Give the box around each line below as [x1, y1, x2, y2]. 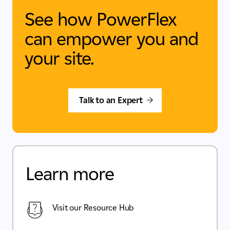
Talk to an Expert [79, 95, 143, 105]
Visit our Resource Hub [52, 202, 134, 213]
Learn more [25, 162, 114, 185]
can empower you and [25, 27, 198, 50]
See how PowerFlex [25, 8, 177, 31]
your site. [25, 47, 94, 70]
